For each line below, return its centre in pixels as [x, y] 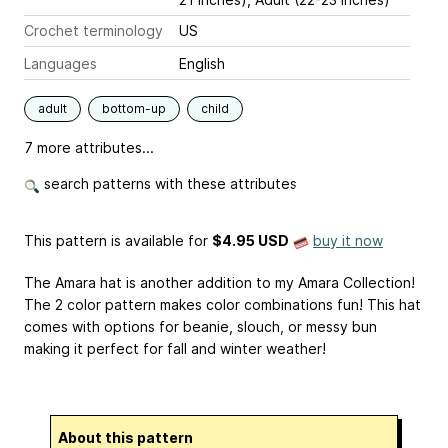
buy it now [348, 241]
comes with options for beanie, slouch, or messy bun [200, 327]
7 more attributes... [89, 148]
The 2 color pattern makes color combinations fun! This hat [222, 305]
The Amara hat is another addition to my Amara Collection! [219, 283]
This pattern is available [104, 241]
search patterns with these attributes [168, 184]
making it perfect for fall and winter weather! [175, 349]
